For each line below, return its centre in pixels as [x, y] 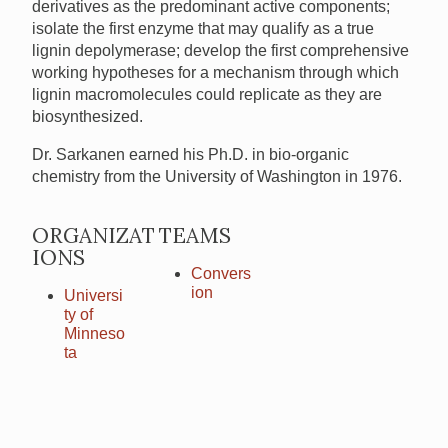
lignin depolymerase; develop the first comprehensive [220, 51]
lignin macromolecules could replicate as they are [207, 95]
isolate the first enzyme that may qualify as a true [203, 29]
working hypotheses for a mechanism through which [215, 73]
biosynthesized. [87, 117]
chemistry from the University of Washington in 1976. [217, 177]
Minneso [94, 334]
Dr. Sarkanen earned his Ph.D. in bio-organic [190, 155]
